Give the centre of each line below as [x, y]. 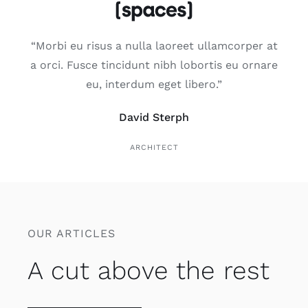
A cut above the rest [148, 270]
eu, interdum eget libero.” [154, 84]
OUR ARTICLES [71, 233]
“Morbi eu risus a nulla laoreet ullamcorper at [154, 45]
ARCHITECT [154, 147]
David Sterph [154, 117]
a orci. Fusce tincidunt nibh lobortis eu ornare [154, 65]
